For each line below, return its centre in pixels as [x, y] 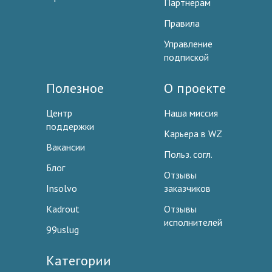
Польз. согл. [188, 155]
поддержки [70, 127]
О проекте [195, 88]
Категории [79, 261]
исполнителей [193, 223]
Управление [188, 44]
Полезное [75, 88]
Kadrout [63, 209]
